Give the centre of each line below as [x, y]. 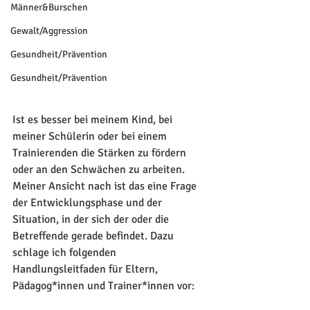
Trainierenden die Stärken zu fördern [101, 153]
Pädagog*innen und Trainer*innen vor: [103, 286]
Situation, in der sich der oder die [92, 220]
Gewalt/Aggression [49, 31]
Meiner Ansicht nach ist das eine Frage [106, 186]
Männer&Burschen [49, 7]
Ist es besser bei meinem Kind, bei [94, 120]
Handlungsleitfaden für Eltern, [86, 270]
